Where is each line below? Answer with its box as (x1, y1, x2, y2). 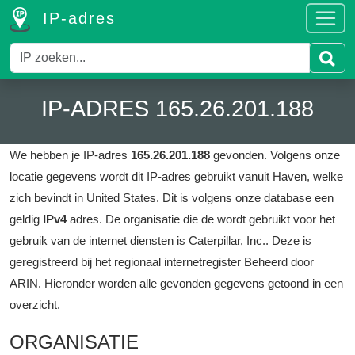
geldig (10, 212, 43, 226)
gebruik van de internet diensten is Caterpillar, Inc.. (10, 234, 269, 247)
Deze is (272, 234, 311, 247)
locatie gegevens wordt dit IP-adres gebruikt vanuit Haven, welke (10, 170, 343, 183)
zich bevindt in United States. (10, 191, 159, 204)
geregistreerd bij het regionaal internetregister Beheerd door (10, 255, 314, 269)
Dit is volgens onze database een (159, 191, 334, 204)
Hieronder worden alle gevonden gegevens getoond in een (44, 277, 343, 290)
